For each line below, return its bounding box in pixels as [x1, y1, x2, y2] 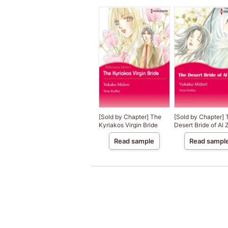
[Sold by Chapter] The [98, 113, 161, 121]
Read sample [114, 137, 154, 146]
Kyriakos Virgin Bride [98, 121, 158, 129]
